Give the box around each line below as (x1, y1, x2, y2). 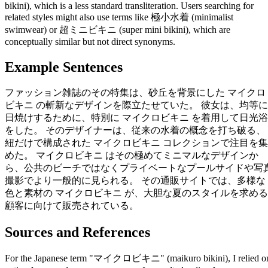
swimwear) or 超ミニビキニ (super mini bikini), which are (5, 24, 230, 35)
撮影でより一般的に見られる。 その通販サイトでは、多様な (5, 175, 266, 186)
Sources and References (5, 224, 150, 240)
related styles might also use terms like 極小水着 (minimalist (5, 11, 233, 22)
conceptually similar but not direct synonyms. (5, 36, 175, 47)
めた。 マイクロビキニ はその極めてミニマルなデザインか (5, 150, 258, 161)
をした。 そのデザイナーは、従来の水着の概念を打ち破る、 (5, 125, 266, 136)
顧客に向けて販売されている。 (5, 200, 139, 211)
